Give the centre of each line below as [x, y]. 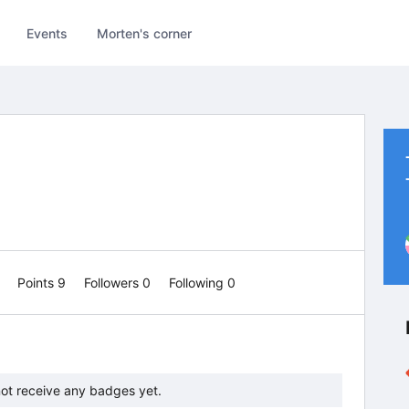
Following [198, 283]
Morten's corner [145, 33]
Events [47, 33]
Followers [113, 283]
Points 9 [43, 283]
